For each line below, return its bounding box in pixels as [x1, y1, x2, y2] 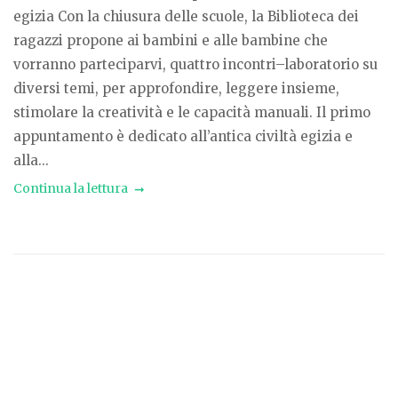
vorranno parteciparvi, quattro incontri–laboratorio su [13, 56, 378, 74]
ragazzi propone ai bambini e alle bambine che [13, 32, 328, 50]
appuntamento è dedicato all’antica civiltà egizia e [13, 128, 353, 146]
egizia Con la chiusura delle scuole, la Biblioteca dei [13, 8, 359, 26]
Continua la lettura [13, 180, 128, 197]
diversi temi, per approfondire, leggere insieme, [13, 80, 339, 98]
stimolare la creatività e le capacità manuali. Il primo [13, 104, 370, 122]
